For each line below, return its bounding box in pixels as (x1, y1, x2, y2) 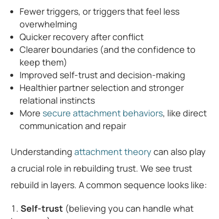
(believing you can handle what (63, 202, 194, 214)
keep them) (20, 56, 68, 68)
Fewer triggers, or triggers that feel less (20, 5, 180, 17)
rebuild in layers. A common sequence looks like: (11, 178, 207, 191)
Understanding (11, 145, 75, 157)
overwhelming (20, 18, 78, 30)
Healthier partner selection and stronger (20, 81, 184, 93)
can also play (152, 145, 206, 157)
